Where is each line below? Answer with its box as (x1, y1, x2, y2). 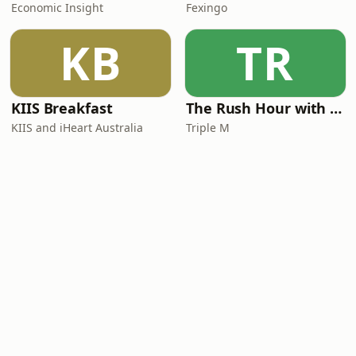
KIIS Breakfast (11, 99, 113, 118)
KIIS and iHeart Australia (11, 120, 143, 135)
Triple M (186, 120, 230, 135)
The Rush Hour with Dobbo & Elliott (330, 99, 342, 118)
